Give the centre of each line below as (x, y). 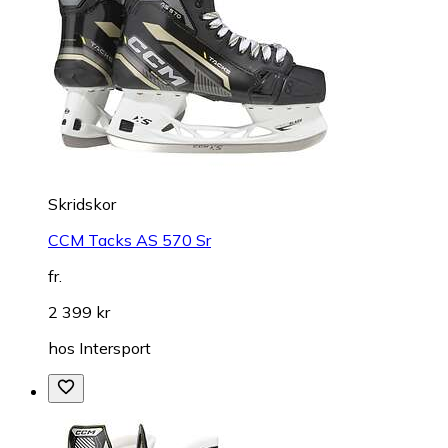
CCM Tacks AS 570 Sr (129, 239)
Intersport (115, 347)
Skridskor (82, 203)
